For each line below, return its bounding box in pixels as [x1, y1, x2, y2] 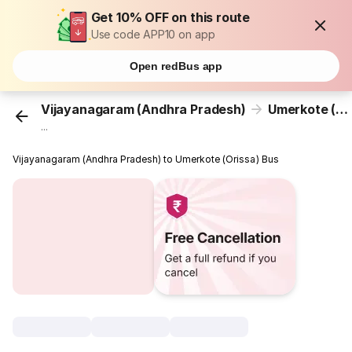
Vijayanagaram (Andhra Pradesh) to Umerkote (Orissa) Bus [13, 153, 279, 166]
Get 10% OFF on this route [90, 9, 251, 25]
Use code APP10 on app [90, 27, 215, 41]
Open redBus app [129, 60, 223, 72]
